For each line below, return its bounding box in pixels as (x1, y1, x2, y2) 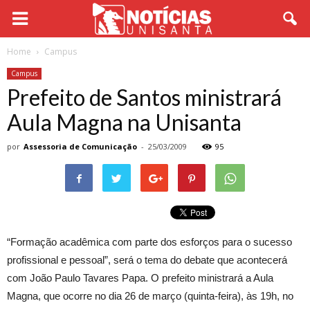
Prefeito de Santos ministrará (7, 84, 282, 111)
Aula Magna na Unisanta (7, 109, 241, 136)
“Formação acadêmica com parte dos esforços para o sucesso (7, 236, 292, 248)
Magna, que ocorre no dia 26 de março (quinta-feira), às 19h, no (7, 290, 293, 302)
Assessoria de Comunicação (24, 141, 137, 152)
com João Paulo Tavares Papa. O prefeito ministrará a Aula (7, 272, 273, 284)
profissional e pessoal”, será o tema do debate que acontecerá (7, 254, 287, 266)
